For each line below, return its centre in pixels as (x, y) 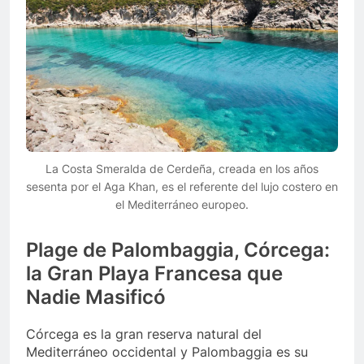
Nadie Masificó (96, 297)
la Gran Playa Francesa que (154, 274)
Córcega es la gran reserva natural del (144, 334)
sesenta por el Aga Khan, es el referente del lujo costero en (182, 187)
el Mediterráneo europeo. (182, 205)
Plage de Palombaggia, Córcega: (178, 250)
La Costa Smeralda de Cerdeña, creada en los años (182, 169)
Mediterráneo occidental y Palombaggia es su (167, 352)
